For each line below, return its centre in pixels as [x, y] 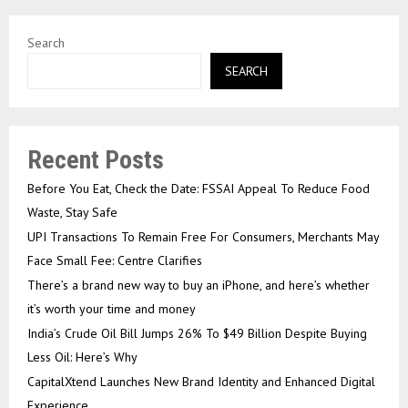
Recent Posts [96, 160]
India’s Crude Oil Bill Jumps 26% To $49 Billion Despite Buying [197, 334]
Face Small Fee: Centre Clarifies [115, 261]
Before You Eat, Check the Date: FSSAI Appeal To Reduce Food [199, 189]
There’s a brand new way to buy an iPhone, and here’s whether [199, 286]
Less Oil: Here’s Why [82, 357]
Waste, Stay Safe [72, 213]
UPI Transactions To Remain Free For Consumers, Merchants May [203, 237]
